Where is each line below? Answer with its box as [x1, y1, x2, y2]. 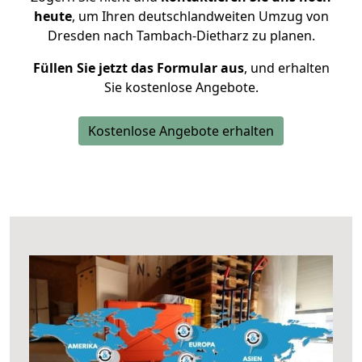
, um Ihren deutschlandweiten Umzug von [71, 7, 329, 25]
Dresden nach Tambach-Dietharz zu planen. [47, 27, 315, 44]
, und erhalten [243, 59, 330, 77]
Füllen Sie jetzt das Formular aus [32, 59, 244, 77]
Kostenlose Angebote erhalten [88, 122, 274, 140]
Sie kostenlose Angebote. [103, 78, 259, 96]
